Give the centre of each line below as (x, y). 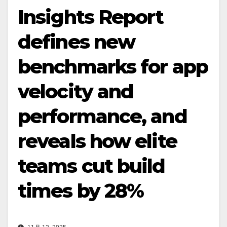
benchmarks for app (113, 66)
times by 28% (81, 191)
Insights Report (91, 17)
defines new (77, 42)
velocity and (76, 91)
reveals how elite (97, 141)
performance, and (102, 116)
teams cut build (91, 166)
